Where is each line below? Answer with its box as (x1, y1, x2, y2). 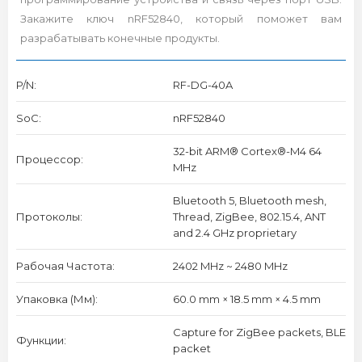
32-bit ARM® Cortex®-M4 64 (172, 145, 322, 158)
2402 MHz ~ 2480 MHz (172, 259, 288, 272)
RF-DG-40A (172, 78, 233, 91)
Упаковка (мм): (16, 293, 98, 305)
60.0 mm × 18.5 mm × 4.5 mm (172, 293, 321, 305)
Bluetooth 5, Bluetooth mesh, (172, 194, 326, 207)
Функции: (16, 334, 66, 347)
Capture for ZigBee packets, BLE (172, 326, 346, 339)
